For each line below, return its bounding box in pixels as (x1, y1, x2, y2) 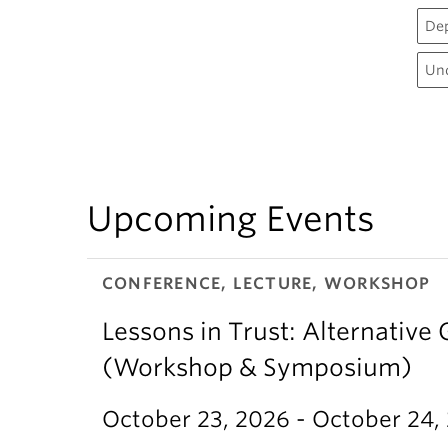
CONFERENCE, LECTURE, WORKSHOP (102, 274, 431, 293)
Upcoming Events (87, 198, 375, 239)
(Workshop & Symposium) (102, 353, 412, 382)
